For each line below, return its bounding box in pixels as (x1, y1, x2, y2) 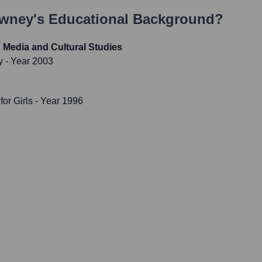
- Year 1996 (33, 96, 83, 106)
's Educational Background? (33, 11, 223, 27)
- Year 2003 (3, 56, 53, 67)
